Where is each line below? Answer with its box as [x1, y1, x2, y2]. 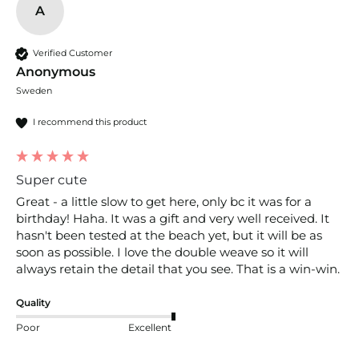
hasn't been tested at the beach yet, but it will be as [16, 227, 322, 243]
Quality [16, 296, 50, 309]
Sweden [16, 84, 52, 96]
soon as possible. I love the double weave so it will [16, 244, 309, 260]
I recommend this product [33, 116, 147, 128]
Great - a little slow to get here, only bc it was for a [16, 193, 312, 209]
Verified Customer [33, 47, 112, 59]
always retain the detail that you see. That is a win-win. [16, 260, 343, 276]
